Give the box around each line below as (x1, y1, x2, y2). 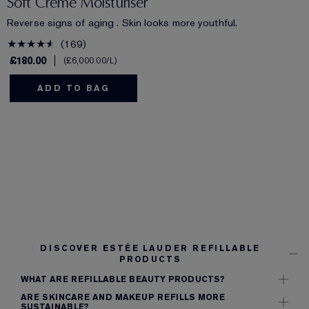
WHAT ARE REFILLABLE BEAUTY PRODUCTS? (21, 274, 224, 286)
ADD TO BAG (37, 83, 110, 94)
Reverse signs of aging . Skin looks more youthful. (7, 16, 237, 30)
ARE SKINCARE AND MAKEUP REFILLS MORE (21, 292, 225, 303)
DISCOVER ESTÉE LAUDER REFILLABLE (40, 243, 260, 255)
